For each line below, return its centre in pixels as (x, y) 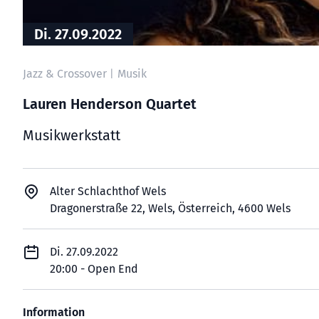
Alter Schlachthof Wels (108, 191)
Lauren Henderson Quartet (110, 104)
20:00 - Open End (94, 269)
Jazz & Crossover (66, 74)
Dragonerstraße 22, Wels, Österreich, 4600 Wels (170, 208)
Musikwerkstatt (72, 135)
